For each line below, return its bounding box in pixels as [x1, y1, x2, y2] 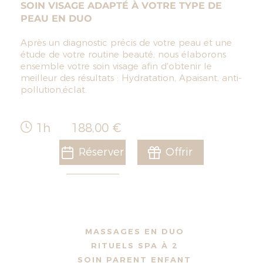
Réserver [79, 146, 124, 159]
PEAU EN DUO [21, 13, 92, 25]
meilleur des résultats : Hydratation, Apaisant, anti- [21, 72, 241, 84]
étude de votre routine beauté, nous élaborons [21, 49, 226, 60]
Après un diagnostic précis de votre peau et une [21, 37, 232, 49]
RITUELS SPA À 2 [91, 241, 178, 251]
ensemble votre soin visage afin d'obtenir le [21, 60, 212, 72]
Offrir [166, 146, 193, 159]
